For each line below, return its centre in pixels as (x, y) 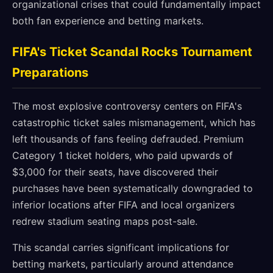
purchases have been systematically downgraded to (133, 188)
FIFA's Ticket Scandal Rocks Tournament (132, 52)
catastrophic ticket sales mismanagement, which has (134, 122)
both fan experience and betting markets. (108, 21)
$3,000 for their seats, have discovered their (115, 172)
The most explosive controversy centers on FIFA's (127, 106)
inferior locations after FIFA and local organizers (123, 205)
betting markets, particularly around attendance (123, 264)
